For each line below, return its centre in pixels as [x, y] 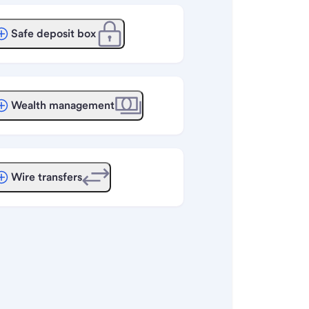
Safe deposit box [53, 33]
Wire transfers [46, 177]
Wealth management [62, 105]
